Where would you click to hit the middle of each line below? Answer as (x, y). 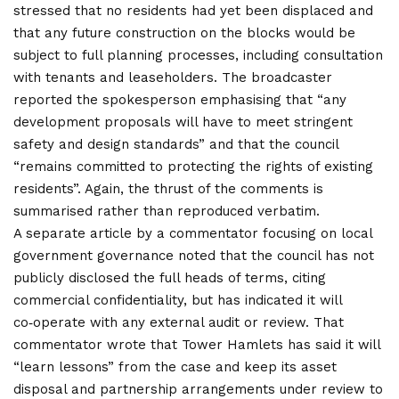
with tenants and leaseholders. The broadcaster (173, 77)
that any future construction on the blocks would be (184, 33)
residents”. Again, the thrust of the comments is (168, 188)
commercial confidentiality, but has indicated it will (178, 300)
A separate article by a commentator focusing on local (193, 233)
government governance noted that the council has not (194, 255)
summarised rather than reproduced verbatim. (167, 211)
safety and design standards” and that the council (176, 144)
